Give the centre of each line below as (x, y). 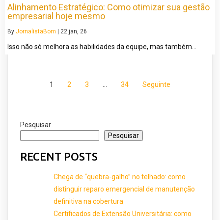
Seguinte (156, 84)
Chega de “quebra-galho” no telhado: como (120, 177)
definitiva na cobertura (88, 202)
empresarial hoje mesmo (56, 16)
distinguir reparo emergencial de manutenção (124, 189)
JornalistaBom (36, 31)
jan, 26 (78, 31)
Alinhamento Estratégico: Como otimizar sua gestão (109, 7)
